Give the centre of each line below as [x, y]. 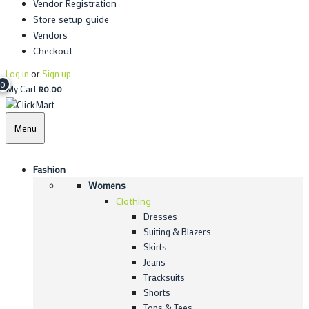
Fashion [49, 170]
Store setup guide [71, 19]
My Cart [22, 88]
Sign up [57, 73]
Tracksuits [164, 277]
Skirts [155, 247]
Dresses [160, 217]
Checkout [53, 50]
